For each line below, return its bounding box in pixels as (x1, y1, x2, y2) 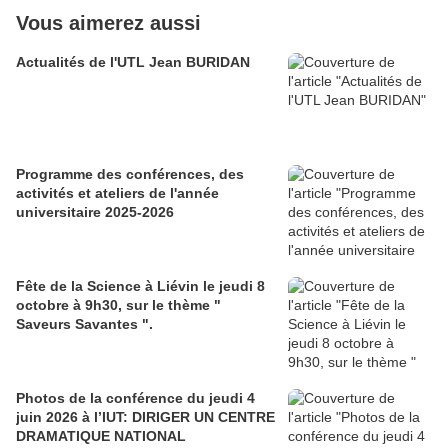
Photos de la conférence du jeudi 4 (16, 390, 255, 407)
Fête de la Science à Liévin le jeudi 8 (16, 278, 265, 295)
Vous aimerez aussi (16, 12, 201, 35)
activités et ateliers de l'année (16, 185, 219, 202)
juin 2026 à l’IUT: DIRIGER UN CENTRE (16, 409, 82, 426)
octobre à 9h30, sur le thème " (16, 297, 221, 314)
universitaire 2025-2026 (16, 204, 174, 221)
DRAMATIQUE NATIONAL (16, 428, 186, 445)
